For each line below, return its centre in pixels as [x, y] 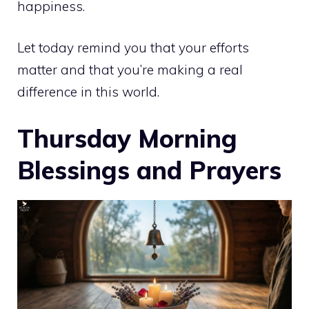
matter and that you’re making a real [130, 70]
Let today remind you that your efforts [133, 48]
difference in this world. [88, 92]
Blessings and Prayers [149, 170]
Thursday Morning [127, 138]
